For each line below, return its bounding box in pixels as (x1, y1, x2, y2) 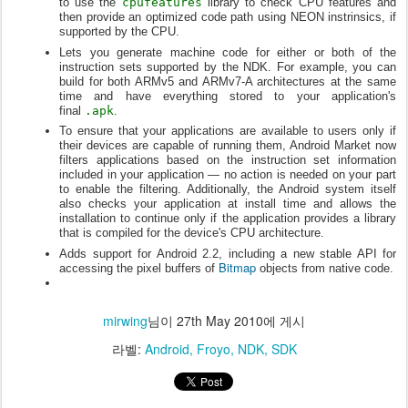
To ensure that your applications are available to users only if (59, 124, 396, 138)
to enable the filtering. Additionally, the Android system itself (59, 182, 396, 196)
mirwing (103, 311, 148, 330)
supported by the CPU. (59, 25, 179, 38)
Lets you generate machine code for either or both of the (59, 45, 396, 59)
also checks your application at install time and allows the (59, 197, 396, 210)
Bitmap (219, 258, 256, 276)
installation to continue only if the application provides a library (59, 211, 396, 225)
